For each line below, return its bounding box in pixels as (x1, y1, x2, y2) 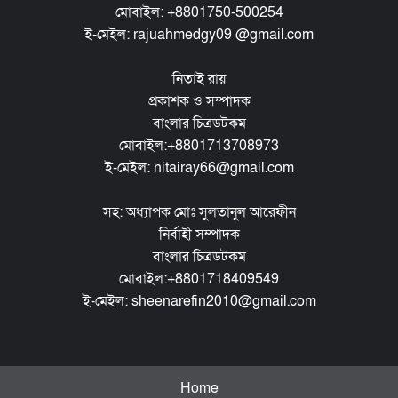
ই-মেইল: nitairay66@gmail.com (104, 157, 294, 178)
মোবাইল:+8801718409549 (119, 268, 279, 289)
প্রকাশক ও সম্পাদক (147, 91, 251, 111)
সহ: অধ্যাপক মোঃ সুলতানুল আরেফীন (102, 202, 296, 222)
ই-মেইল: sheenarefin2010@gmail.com (82, 291, 316, 311)
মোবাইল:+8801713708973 (119, 135, 279, 155)
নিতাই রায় (172, 68, 226, 89)
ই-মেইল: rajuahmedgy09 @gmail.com (84, 24, 314, 44)
